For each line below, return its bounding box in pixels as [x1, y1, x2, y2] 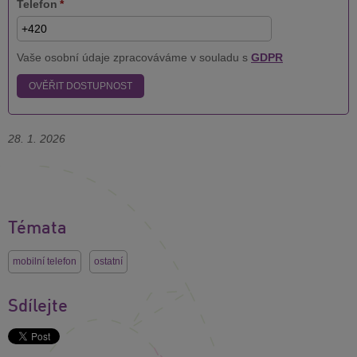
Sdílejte [8, 292, 68, 316]
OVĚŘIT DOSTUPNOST [29, 80, 132, 92]
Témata [8, 214, 67, 237]
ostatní [94, 255, 123, 267]
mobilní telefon [13, 255, 76, 267]
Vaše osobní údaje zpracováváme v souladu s [17, 50, 251, 64]
